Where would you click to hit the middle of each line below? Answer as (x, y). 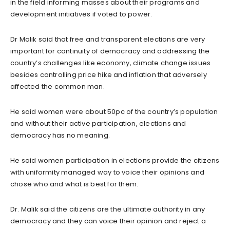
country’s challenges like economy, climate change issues (111, 63)
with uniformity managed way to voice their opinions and (108, 172)
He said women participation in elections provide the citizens (115, 161)
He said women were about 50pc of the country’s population (114, 112)
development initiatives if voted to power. (81, 14)
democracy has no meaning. (60, 136)
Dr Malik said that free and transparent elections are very (108, 40)
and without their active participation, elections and (98, 124)
